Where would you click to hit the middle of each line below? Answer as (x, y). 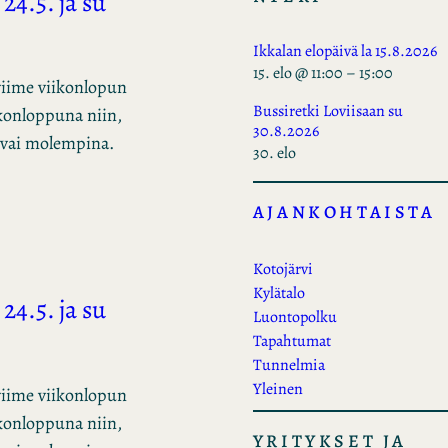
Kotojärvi (282, 268)
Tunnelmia (288, 364)
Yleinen (277, 388)
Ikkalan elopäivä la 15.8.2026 (344, 50)
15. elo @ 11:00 (297, 72)
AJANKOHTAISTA (344, 211)
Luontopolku (294, 316)
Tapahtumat (291, 340)
